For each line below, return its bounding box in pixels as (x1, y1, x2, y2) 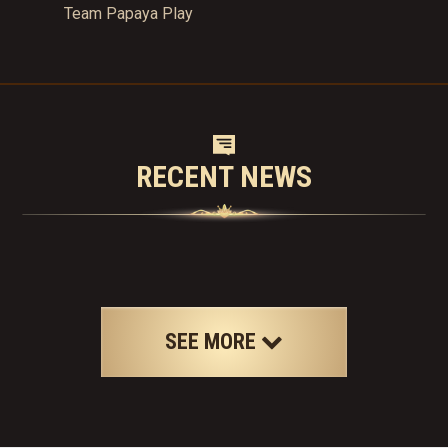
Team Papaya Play (64, 4, 193, 23)
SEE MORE (165, 328, 261, 354)
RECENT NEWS (136, 159, 312, 195)
